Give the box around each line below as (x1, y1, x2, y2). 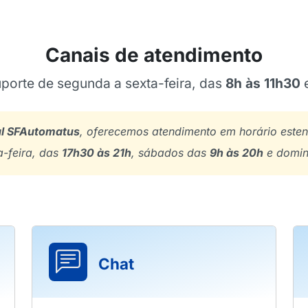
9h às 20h (210, 146, 263, 159)
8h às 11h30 (225, 75, 300, 91)
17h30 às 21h (62, 146, 131, 159)
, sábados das (131, 146, 210, 159)
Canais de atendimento (45, 43, 263, 67)
